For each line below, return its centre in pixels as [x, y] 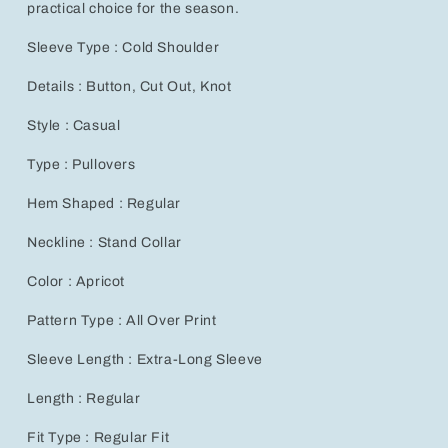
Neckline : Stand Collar [104, 243]
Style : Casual [74, 126]
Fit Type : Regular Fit [98, 438]
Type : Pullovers [81, 165]
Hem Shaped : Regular [104, 204]
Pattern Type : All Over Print [122, 321]
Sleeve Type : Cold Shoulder [123, 48]
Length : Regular [84, 399]
